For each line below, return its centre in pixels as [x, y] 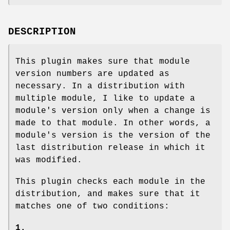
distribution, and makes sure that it [108, 194]
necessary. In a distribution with [100, 87]
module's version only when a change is [113, 111]
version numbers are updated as [92, 74]
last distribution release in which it [110, 148]
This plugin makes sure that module [103, 62]
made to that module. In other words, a [113, 123]
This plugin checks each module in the [110, 182]
